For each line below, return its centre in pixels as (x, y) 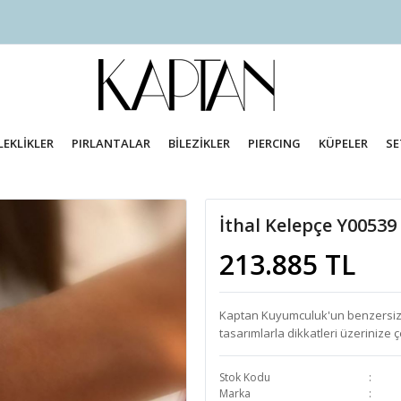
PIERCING (274, 143)
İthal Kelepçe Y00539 (308, 225)
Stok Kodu (245, 377)
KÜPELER (343, 143)
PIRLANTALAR (111, 143)
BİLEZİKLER (200, 143)
